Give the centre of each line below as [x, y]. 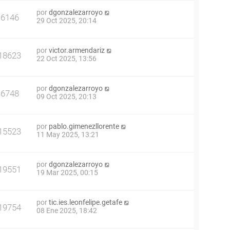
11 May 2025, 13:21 [68, 135]
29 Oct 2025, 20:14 [66, 21]
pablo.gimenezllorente [84, 126]
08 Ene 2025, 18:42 [67, 210]
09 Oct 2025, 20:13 [66, 97]
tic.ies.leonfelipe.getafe [85, 202]
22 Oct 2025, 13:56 [66, 59]
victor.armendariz [77, 50]
